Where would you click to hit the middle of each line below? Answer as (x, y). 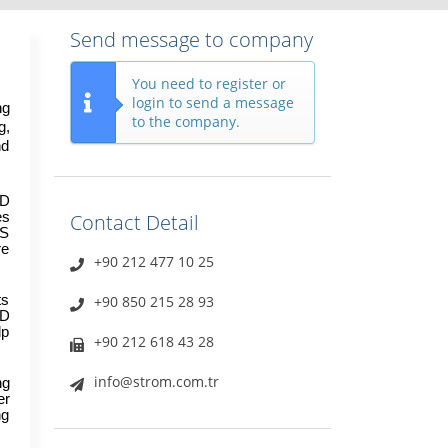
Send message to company (191, 40)
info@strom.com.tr (156, 382)
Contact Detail (134, 223)
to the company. (185, 122)
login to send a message (212, 103)
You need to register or (208, 84)
